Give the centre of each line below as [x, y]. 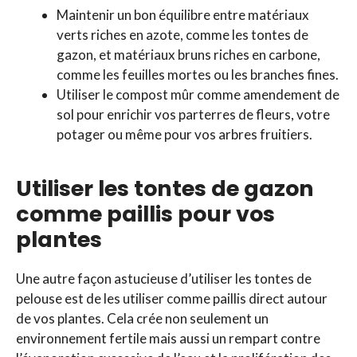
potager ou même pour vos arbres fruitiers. [184, 135]
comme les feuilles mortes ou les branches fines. [198, 75]
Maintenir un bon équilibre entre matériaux [183, 15]
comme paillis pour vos [145, 214]
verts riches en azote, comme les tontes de [182, 35]
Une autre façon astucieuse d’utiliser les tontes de [164, 279]
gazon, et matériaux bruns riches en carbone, [188, 55]
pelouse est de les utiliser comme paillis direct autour [172, 299]
